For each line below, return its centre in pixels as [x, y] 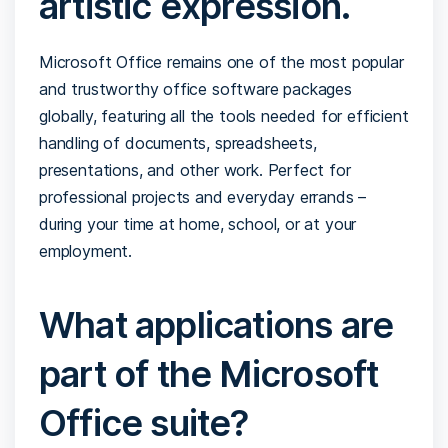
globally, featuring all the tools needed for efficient [224, 115]
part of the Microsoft [209, 373]
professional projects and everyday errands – [203, 196]
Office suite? [144, 422]
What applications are [216, 324]
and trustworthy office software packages [195, 88]
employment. [86, 250]
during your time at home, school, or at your [198, 223]
